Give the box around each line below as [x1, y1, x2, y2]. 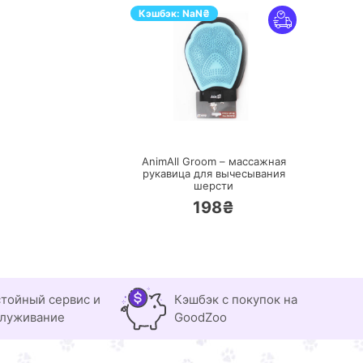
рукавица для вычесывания [142, 167, 285, 181]
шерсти [194, 179, 233, 193]
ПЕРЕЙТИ [207, 118, 253, 131]
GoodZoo [174, 310, 227, 326]
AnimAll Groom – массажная [141, 155, 286, 169]
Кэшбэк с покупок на [174, 292, 297, 308]
